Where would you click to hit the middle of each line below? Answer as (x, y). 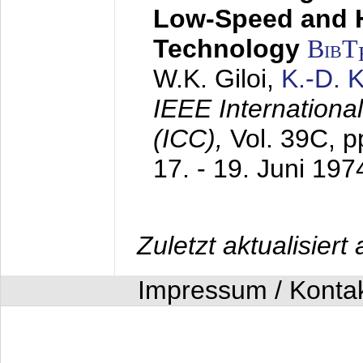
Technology (226, 49)
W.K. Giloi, (217, 79)
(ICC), (192, 139)
